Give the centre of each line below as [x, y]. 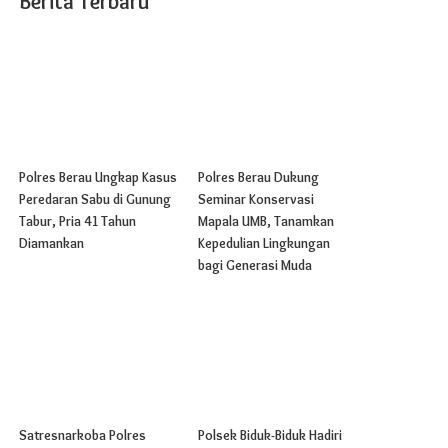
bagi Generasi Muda [254, 264]
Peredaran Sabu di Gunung [95, 198]
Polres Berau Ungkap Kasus [98, 176]
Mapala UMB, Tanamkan [265, 220]
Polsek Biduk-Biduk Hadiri [269, 435]
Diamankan [52, 242]
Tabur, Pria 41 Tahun [78, 220]
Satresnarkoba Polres [83, 435]
